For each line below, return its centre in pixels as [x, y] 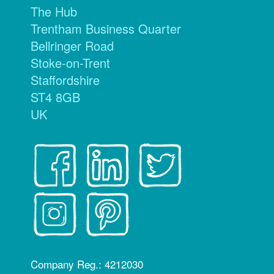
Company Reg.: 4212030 [87, 264]
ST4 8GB [55, 97]
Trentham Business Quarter [106, 29]
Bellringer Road [72, 46]
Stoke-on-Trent [70, 63]
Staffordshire [65, 80]
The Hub [54, 12]
